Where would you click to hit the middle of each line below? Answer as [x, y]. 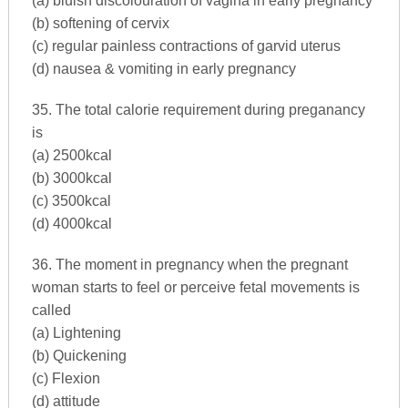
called [51, 310]
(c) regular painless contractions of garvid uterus [186, 46]
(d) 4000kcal [71, 223]
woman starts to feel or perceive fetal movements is [195, 287]
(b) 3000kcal [71, 178]
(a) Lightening [76, 332]
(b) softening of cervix [100, 23]
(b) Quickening [79, 355]
